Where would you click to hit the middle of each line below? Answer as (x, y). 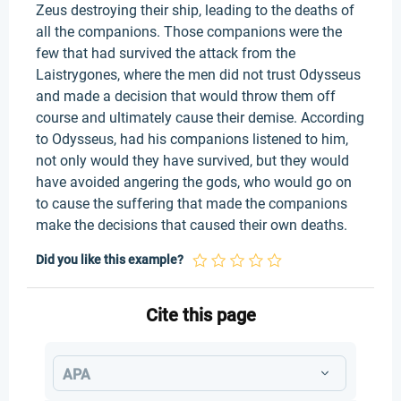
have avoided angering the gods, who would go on (194, 182)
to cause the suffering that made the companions (192, 204)
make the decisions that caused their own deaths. (192, 225)
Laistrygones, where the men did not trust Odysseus (198, 75)
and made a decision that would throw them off (186, 96)
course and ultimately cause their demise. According (200, 118)
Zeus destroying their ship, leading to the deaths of (195, 10)
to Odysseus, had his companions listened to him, (192, 139)
